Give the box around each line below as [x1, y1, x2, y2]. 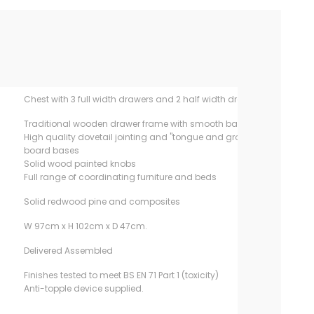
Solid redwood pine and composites [23, 196, 180, 207]
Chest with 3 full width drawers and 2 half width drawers [23, 93, 263, 105]
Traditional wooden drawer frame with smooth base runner [23, 118, 277, 130]
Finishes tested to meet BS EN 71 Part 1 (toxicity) [23, 269, 219, 281]
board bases [23, 144, 79, 156]
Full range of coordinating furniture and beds [23, 171, 219, 183]
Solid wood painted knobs [23, 158, 136, 170]
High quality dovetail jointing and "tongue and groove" [23, 131, 259, 143]
